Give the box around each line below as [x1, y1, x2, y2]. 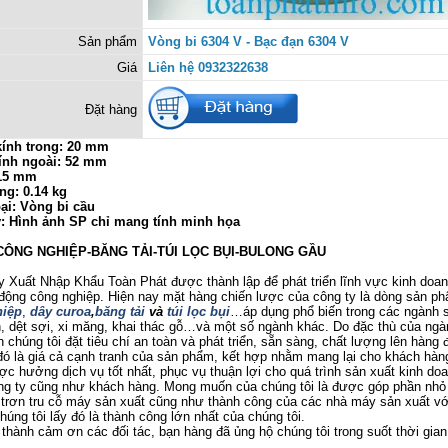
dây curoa [30, 304, 91, 319]
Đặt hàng [85, 102, 137, 117]
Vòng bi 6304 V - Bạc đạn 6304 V [148, 34, 349, 49]
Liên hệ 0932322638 [148, 60, 268, 75]
